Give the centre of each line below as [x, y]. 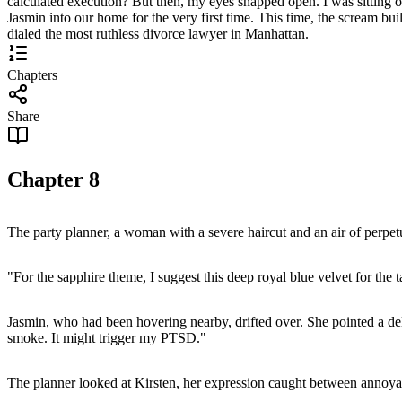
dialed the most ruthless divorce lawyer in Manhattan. [158, 33]
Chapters [32, 74]
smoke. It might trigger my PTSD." [107, 337]
